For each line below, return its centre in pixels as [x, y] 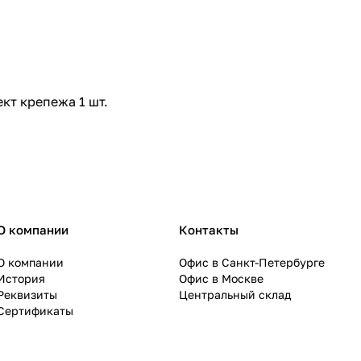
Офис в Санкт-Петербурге [252, 263]
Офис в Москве [221, 279]
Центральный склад [235, 295]
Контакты [209, 230]
